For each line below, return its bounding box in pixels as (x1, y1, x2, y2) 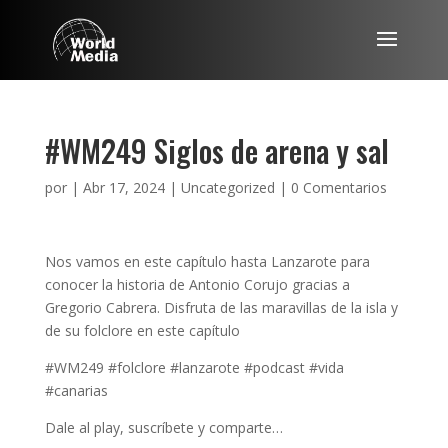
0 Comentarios (290, 178, 387, 197)
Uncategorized (180, 178, 275, 197)
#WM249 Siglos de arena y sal (44, 128, 389, 173)
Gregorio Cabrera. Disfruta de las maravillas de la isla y (44, 298, 398, 317)
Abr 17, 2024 (82, 178, 165, 197)
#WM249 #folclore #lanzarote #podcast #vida (44, 358, 344, 377)
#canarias (44, 381, 108, 400)
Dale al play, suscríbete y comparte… (44, 418, 283, 437)
